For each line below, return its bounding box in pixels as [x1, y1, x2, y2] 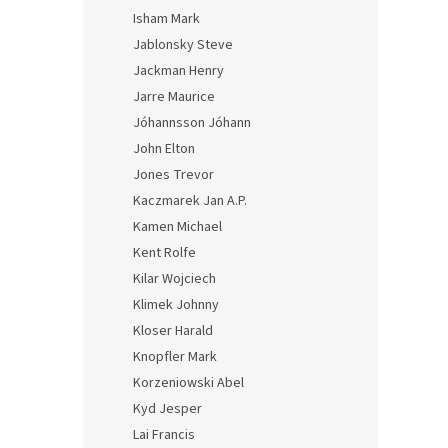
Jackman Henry [133, 61, 224, 81]
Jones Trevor [133, 165, 214, 185]
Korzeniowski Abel [133, 373, 244, 393]
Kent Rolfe [133, 243, 196, 263]
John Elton [133, 139, 195, 159]
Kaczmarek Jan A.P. [133, 191, 247, 211]
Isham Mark [133, 9, 200, 29]
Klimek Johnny [133, 295, 219, 315]
